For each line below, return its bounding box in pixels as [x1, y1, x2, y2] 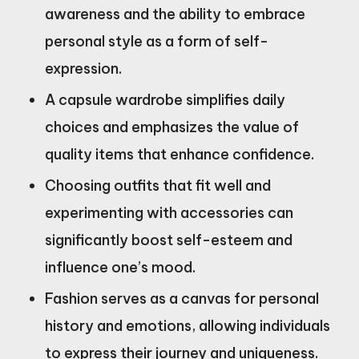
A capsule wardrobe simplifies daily [45, 90, 285, 109]
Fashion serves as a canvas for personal [45, 288, 319, 308]
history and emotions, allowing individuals [45, 316, 330, 335]
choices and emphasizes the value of [45, 117, 299, 136]
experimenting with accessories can [45, 203, 293, 222]
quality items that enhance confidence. [45, 144, 314, 163]
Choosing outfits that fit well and [45, 175, 271, 195]
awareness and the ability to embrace [45, 4, 305, 23]
